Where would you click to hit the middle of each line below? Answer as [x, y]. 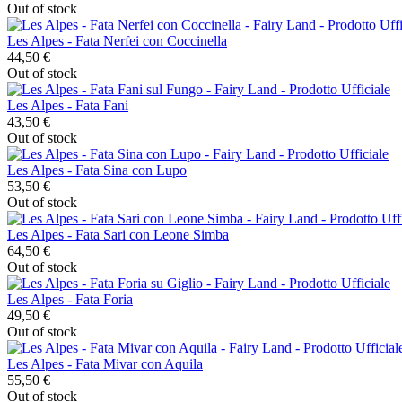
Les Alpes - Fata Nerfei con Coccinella [117, 40]
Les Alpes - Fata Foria [70, 299]
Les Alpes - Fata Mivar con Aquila [105, 363]
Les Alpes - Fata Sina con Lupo [97, 170]
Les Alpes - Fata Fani [68, 105]
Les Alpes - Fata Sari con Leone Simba [118, 234]
